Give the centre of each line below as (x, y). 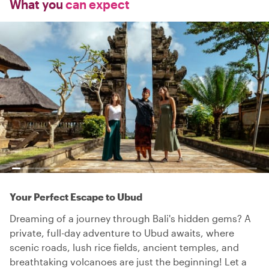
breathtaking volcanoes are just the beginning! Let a (128, 261)
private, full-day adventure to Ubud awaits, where (122, 233)
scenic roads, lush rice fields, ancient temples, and (124, 247)
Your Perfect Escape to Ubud (76, 197)
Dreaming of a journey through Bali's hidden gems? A (130, 218)
